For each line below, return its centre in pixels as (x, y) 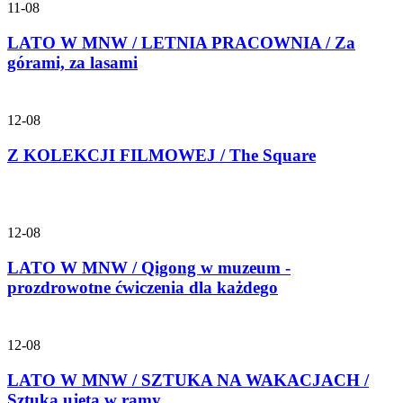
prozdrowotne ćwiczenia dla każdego (143, 287)
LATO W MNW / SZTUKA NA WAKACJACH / (188, 380)
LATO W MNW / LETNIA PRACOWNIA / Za (181, 42)
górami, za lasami (72, 62)
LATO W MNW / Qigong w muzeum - (149, 267)
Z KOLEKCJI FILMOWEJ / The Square (161, 155)
